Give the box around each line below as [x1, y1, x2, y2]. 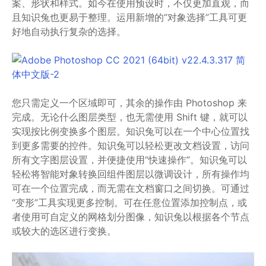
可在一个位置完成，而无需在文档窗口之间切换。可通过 [12, 182, 249, 194]
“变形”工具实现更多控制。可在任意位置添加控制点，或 [12, 196, 247, 208]
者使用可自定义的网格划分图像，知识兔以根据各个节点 [12, 210, 249, 223]
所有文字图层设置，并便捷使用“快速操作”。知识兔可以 [12, 153, 247, 166]
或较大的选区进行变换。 [12, 224, 116, 237]
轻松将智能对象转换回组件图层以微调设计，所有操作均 [12, 167, 249, 180]
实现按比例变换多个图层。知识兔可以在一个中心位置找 [12, 125, 249, 137]
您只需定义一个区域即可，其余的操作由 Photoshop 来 [12, 96, 247, 109]
